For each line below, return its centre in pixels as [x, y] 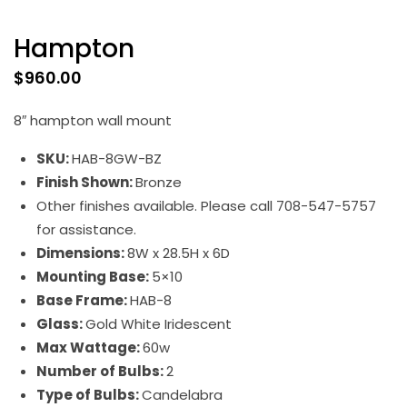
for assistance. [86, 229]
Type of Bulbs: [89, 395]
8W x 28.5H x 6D [179, 253]
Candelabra [182, 395]
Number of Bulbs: [101, 371]
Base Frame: [83, 300]
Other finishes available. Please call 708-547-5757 [206, 206]
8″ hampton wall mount [93, 120]
